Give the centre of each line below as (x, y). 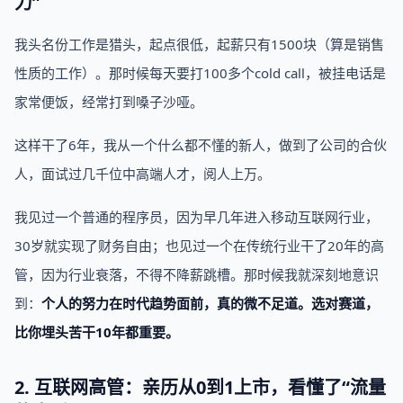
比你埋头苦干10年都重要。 (97, 332)
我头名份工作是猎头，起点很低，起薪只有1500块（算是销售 (199, 44)
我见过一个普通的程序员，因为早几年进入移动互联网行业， (197, 217)
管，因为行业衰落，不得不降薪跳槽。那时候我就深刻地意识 (197, 274)
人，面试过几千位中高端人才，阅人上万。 (143, 174)
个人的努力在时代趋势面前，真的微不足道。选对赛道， (210, 303)
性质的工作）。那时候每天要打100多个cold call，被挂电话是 (200, 73)
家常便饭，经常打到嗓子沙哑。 (109, 102)
